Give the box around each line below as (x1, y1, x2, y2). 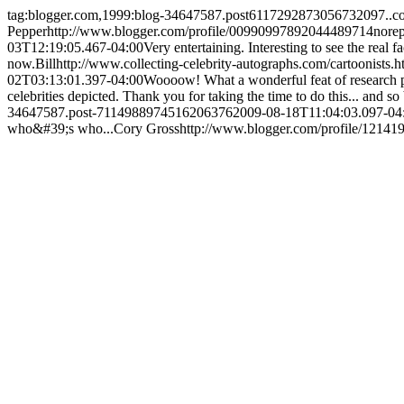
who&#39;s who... (7, 121, 114, 136)
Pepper (7, 23, 47, 39)
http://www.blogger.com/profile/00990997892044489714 (47, 23, 373, 39)
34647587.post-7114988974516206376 (7, 105, 233, 120)
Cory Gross (114, 121, 179, 136)
